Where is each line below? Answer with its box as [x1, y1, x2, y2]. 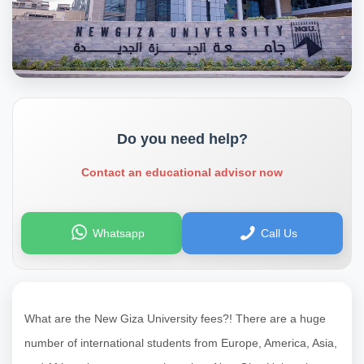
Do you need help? [116, 131, 248, 148]
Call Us [261, 227, 298, 240]
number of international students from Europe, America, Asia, [24, 336, 337, 350]
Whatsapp [92, 227, 145, 240]
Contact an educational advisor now [81, 166, 283, 180]
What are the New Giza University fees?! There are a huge [24, 312, 326, 326]
